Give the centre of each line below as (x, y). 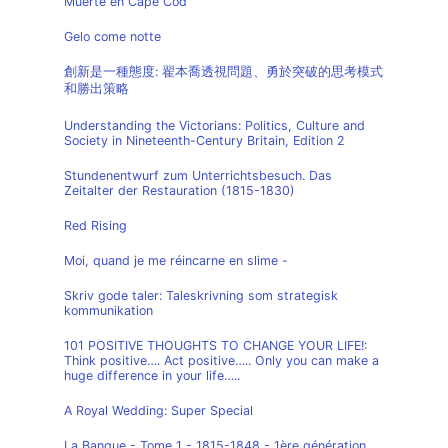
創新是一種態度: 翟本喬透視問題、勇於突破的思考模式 (223, 71)
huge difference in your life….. (152, 375)
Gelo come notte (112, 36)
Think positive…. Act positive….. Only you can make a (221, 360)
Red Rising (95, 225)
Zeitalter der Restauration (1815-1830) (179, 190)
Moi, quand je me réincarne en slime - (176, 260)
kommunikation (108, 310)
